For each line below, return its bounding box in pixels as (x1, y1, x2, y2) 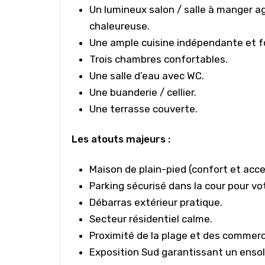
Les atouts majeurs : (72, 133, 170, 145)
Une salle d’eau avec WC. (89, 70, 204, 82)
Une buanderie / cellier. (89, 86, 196, 98)
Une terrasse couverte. (89, 103, 198, 115)
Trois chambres (89, 53, 164, 65)
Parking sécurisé (89, 180, 169, 192)
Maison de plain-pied (89, 163, 189, 175)
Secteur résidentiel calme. (89, 213, 212, 225)
